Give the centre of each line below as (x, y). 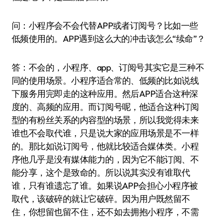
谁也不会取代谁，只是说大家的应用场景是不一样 (105, 133)
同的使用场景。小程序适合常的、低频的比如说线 (105, 81)
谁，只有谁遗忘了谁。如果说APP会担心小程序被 (105, 186)
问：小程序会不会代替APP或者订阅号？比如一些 (105, 26)
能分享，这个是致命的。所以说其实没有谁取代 (101, 173)
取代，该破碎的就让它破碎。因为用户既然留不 (101, 199)
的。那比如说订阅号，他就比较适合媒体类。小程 (105, 146)
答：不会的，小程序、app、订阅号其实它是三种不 (108, 67)
